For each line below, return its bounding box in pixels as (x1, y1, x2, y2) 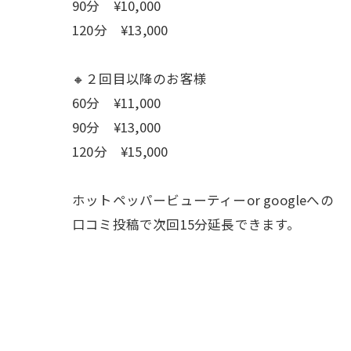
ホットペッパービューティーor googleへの (72, 190, 334, 209)
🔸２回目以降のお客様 (72, 69, 207, 88)
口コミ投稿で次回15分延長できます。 (72, 215, 301, 233)
